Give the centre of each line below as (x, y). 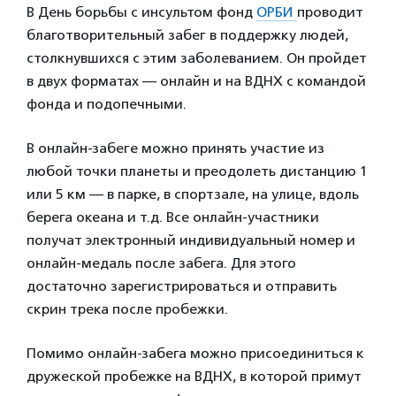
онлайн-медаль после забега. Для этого (161, 263)
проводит (330, 12)
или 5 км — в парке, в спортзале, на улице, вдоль (193, 194)
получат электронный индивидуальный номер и (191, 240)
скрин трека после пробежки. (127, 309)
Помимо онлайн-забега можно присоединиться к (195, 353)
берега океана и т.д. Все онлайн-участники (173, 217)
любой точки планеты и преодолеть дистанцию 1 (197, 171)
